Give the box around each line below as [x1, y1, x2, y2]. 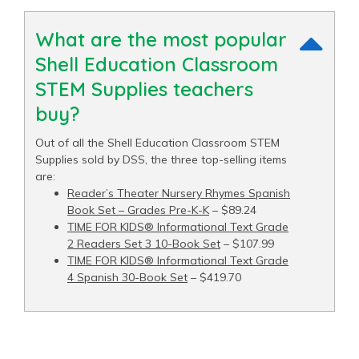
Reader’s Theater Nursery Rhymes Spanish [67, 185, 290, 200]
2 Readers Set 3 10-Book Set [67, 236, 220, 251]
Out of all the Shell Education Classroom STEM [35, 135, 280, 150]
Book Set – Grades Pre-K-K [67, 202, 209, 217]
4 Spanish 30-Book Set [67, 269, 188, 284]
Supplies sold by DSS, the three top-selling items [35, 151, 287, 167]
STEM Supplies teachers [35, 76, 253, 101]
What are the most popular [35, 26, 287, 51]
